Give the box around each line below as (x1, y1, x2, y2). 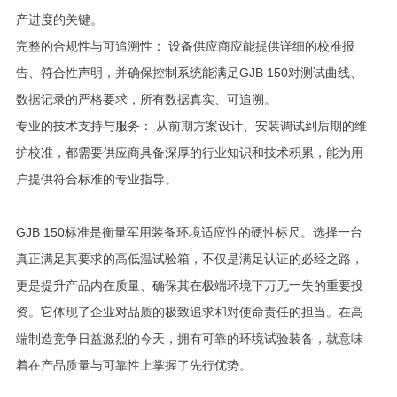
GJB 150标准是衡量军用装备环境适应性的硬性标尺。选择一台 (15, 225, 362, 239)
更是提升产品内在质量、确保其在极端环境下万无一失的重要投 (15, 278, 363, 292)
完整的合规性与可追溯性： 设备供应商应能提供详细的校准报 (15, 39, 354, 53)
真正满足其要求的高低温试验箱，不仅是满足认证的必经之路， (15, 252, 363, 266)
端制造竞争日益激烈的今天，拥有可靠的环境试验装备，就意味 (15, 331, 363, 346)
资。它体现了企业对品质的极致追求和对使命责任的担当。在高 (15, 305, 363, 319)
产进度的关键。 (15, 12, 103, 27)
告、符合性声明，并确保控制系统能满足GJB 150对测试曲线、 (15, 66, 362, 80)
